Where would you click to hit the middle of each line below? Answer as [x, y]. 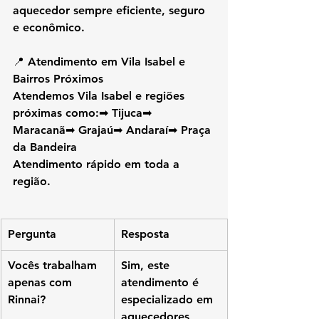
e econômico [47, 28]
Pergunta [32, 234]
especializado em [169, 300]
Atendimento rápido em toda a [98, 164]
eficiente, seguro [162, 11]
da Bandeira [45, 147]
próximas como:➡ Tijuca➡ [84, 113]
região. [32, 182]
